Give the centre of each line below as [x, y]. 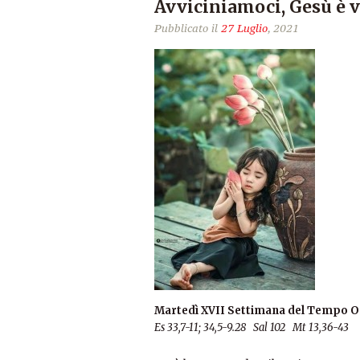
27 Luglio [244, 28]
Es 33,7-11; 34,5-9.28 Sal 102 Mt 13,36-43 [252, 327]
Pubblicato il [188, 28]
